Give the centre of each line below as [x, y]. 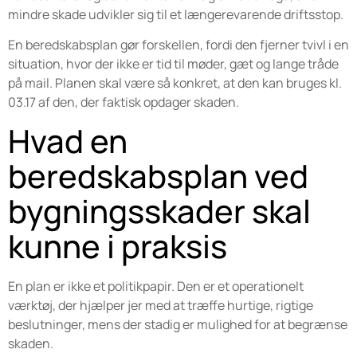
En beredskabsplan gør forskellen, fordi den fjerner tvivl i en [178, 45]
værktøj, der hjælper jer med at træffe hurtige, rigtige [161, 305]
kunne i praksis [118, 245]
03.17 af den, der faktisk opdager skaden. [124, 102]
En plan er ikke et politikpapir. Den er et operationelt [156, 286]
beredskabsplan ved [158, 175]
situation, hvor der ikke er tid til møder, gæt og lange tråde [173, 64]
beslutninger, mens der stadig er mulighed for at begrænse [178, 324]
